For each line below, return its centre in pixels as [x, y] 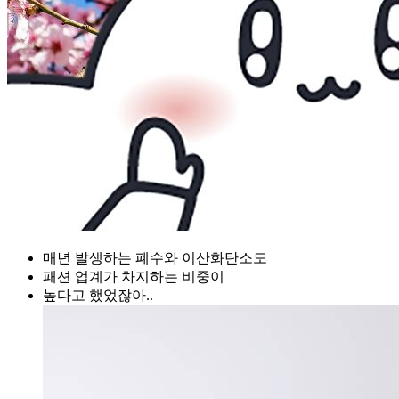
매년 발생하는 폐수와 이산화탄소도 [155, 257]
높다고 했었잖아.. [98, 295]
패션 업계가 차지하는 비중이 [134, 276]
